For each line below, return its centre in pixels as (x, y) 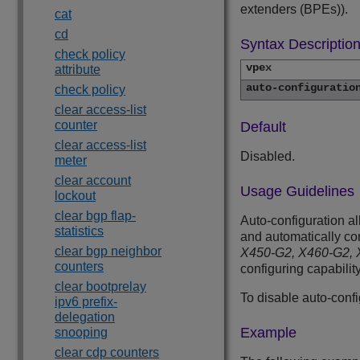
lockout (75, 196)
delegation (85, 317)
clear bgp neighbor (108, 251)
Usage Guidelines (297, 192)
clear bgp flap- (95, 216)
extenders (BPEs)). (294, 10)
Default (263, 127)
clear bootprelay (100, 286)
